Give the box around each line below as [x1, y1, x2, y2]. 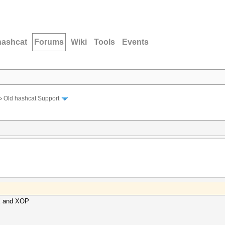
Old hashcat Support [4, 95, 59, 102]
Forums [34, 38, 64, 46]
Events [122, 38, 149, 46]
